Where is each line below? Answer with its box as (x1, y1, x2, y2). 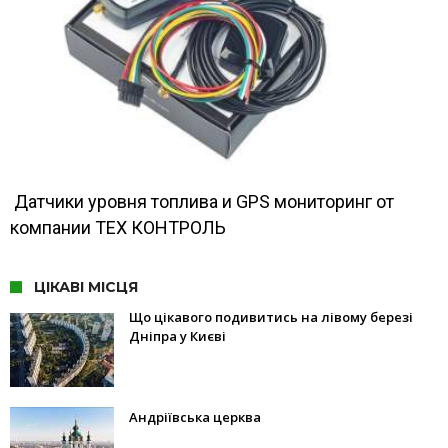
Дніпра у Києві (129, 327, 226, 346)
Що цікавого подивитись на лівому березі (129, 308, 413, 327)
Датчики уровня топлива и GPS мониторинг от (10, 191, 394, 213)
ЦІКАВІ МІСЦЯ (34, 278, 138, 297)
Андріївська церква (129, 408, 261, 427)
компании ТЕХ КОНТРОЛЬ (10, 217, 226, 239)
